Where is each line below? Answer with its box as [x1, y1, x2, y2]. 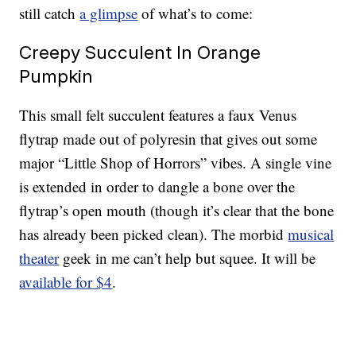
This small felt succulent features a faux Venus [19, 105, 297, 126]
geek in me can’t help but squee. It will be [59, 248, 316, 269]
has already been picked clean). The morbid [19, 224, 288, 245]
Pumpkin [19, 65, 94, 87]
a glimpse [79, 3, 138, 24]
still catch [19, 3, 80, 24]
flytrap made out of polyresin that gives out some [19, 129, 318, 149]
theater [19, 248, 60, 269]
